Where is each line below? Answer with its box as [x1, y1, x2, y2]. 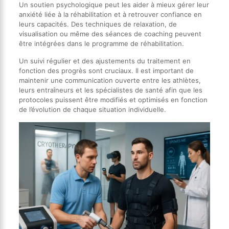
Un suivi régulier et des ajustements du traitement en [18, 57, 191, 65]
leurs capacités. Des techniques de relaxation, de [18, 20, 177, 29]
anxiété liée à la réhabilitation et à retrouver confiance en [18, 10, 202, 19]
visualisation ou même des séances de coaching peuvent [18, 30, 201, 38]
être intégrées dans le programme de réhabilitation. [18, 39, 184, 48]
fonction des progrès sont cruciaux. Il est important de [18, 66, 194, 75]
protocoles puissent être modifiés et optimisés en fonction [18, 96, 208, 104]
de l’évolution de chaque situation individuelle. [18, 105, 166, 114]
